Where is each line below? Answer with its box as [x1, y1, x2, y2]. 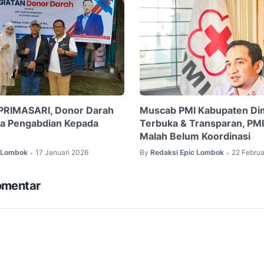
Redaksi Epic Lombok [150, 147, 224, 157]
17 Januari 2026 [35, 147, 88, 157]
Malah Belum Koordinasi [139, 130, 250, 142]
